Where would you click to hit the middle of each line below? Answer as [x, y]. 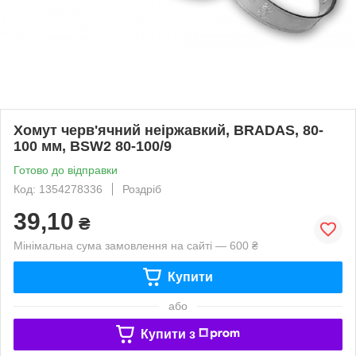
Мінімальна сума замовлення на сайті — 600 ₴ [136, 245]
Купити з [168, 334]
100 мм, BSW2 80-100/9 [93, 146]
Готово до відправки [66, 170]
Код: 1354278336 [58, 189]
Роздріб [142, 189]
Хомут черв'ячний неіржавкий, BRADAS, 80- [168, 130]
